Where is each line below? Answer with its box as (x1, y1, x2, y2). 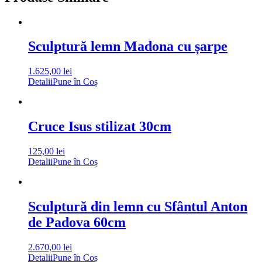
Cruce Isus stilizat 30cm (28, 119, 171, 135)
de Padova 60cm (28, 215, 126, 230)
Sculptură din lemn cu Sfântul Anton (28, 199, 247, 215)
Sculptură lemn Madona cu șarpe (28, 39, 227, 54)
